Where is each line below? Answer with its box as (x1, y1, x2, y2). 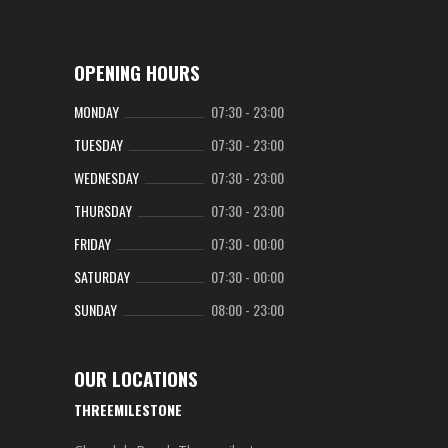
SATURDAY (74, 265, 130, 287)
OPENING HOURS (74, 57, 200, 86)
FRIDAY (74, 232, 111, 254)
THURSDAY (74, 199, 132, 221)
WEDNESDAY (74, 166, 139, 188)
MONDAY (74, 100, 119, 122)
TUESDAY (74, 133, 123, 155)
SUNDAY (74, 298, 117, 320)
